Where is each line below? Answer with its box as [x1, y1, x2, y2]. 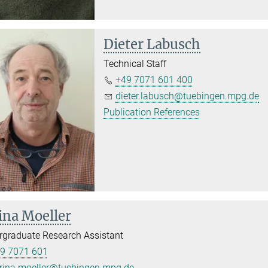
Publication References [103, 106, 200, 118]
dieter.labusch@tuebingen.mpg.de [115, 90, 260, 102]
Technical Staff [103, 57, 167, 69]
